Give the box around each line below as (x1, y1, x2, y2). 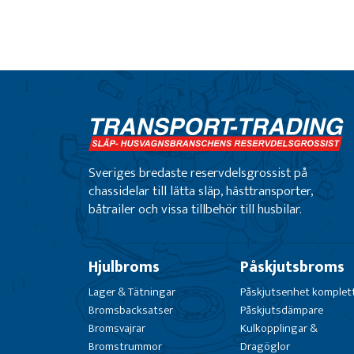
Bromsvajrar (88, 318, 145, 339)
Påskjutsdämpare (239, 300, 323, 321)
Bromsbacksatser (88, 300, 173, 321)
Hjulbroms (88, 254, 160, 281)
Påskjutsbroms (239, 254, 345, 281)
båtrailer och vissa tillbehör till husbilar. (88, 198, 302, 221)
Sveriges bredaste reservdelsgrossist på (88, 161, 307, 185)
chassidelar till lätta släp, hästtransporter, (88, 179, 313, 203)
